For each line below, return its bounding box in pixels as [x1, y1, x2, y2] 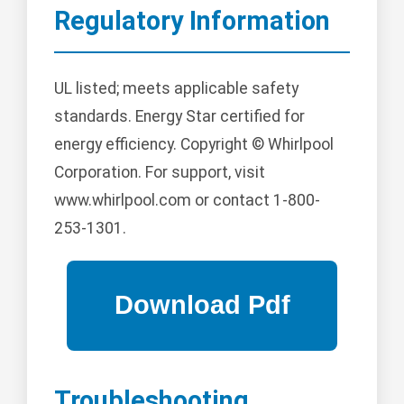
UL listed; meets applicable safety [54, 78, 298, 97]
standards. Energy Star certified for [54, 106, 305, 125]
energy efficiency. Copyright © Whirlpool [54, 134, 334, 153]
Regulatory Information [54, 5, 330, 36]
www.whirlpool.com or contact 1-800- [54, 190, 320, 209]
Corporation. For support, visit [54, 162, 265, 181]
